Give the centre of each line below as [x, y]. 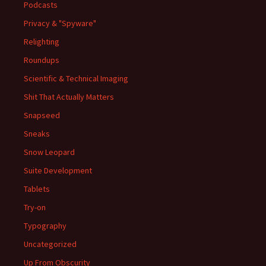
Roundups [42, 60]
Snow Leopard [49, 152]
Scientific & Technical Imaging [76, 78]
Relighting [42, 42]
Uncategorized [50, 244]
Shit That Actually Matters [69, 97]
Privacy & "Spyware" [60, 23]
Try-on [35, 207]
